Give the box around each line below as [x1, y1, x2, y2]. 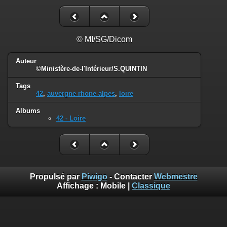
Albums [16, 107, 40, 115]
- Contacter [107, 172, 154, 181]
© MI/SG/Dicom [77, 35, 132, 44]
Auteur [16, 57, 36, 65]
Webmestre [154, 172, 198, 181]
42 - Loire [56, 115, 86, 123]
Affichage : [57, 181, 100, 190]
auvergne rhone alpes [47, 90, 115, 98]
